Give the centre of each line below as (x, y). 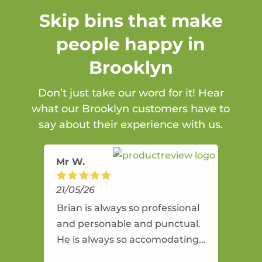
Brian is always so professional (128, 208)
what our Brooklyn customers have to (131, 109)
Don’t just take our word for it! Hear (131, 93)
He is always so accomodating (127, 240)
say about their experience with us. (131, 125)
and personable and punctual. (128, 224)
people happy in (131, 44)
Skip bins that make (131, 21)
